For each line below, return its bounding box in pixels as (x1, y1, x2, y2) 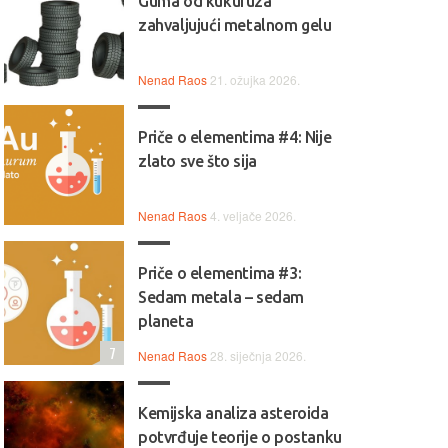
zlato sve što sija (138, 152, 257, 170)
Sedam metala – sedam (138, 288, 304, 306)
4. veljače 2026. (210, 207, 296, 224)
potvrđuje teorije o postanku (138, 428, 342, 446)
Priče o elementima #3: (138, 264, 302, 282)
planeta (138, 312, 194, 330)
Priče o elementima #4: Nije (138, 128, 332, 146)
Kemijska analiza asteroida (138, 404, 329, 422)
